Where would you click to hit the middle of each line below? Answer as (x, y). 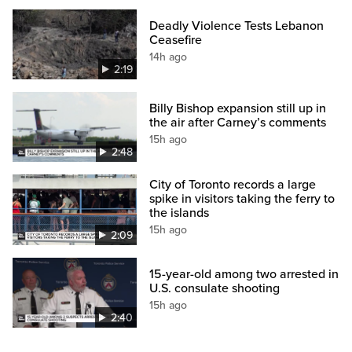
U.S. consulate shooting (215, 288)
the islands (180, 213)
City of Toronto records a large (233, 184)
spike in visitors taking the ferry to (242, 198)
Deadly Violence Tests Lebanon (237, 26)
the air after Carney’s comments (238, 123)
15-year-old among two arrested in (244, 274)
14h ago (169, 57)
